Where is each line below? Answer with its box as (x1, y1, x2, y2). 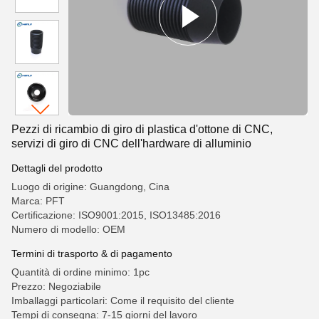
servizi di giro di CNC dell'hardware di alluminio (11, 137, 251, 150)
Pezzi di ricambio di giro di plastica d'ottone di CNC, (11, 123, 273, 135)
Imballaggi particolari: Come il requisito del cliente (11, 295, 234, 306)
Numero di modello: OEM (11, 224, 125, 235)
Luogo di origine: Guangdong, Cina (11, 181, 169, 192)
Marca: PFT (11, 195, 65, 206)
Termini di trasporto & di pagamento (11, 248, 172, 259)
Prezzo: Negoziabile (11, 281, 101, 292)
